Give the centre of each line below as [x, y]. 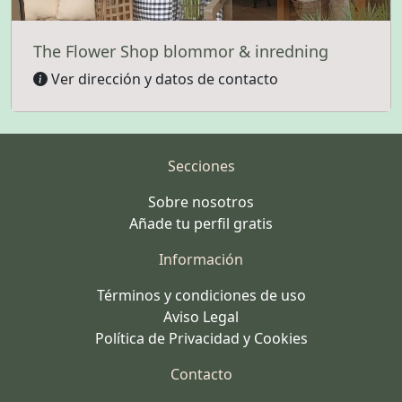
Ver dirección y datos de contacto [163, 79]
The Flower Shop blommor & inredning [181, 51]
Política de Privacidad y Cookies [201, 338]
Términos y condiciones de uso [201, 295]
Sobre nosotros [201, 201]
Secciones [201, 166]
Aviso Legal [201, 316]
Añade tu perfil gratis [201, 223]
